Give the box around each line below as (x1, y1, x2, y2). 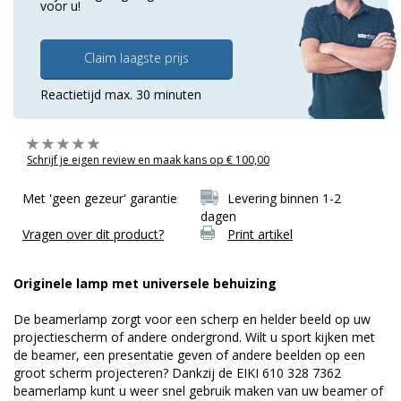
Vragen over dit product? (22, 225, 164, 243)
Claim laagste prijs (83, 48, 189, 66)
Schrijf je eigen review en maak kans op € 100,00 (27, 151, 269, 167)
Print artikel (227, 225, 293, 243)
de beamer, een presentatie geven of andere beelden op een (13, 346, 365, 363)
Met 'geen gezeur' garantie (22, 189, 177, 207)
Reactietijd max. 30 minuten (40, 85, 201, 103)
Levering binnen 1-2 (227, 189, 341, 207)
